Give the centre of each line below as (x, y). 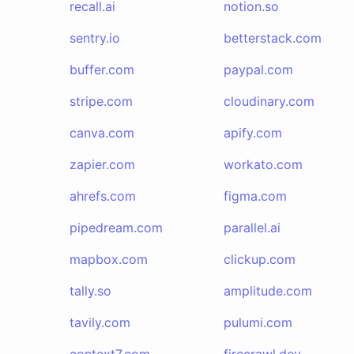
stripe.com (101, 101)
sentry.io (95, 38)
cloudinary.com (269, 101)
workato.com (263, 164)
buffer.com (102, 70)
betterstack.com (272, 38)
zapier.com (102, 164)
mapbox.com (109, 259)
